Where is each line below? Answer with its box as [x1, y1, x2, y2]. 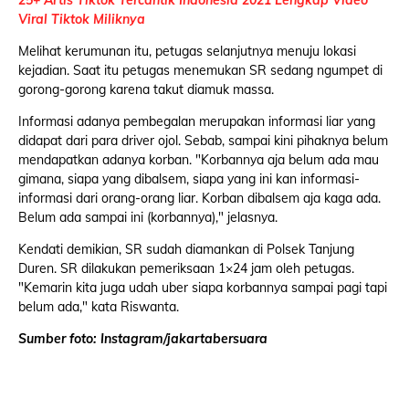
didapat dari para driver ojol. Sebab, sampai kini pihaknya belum [18, 132, 388, 150]
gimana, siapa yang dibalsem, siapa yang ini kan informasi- [18, 171, 360, 188]
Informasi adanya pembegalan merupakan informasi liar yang [18, 113, 375, 131]
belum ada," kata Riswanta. [18, 299, 179, 316]
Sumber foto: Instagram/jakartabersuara [18, 330, 267, 348]
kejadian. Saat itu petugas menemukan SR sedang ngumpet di [18, 62, 383, 79]
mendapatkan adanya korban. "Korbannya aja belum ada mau [18, 152, 379, 169]
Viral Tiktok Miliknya [18, 11, 145, 28]
